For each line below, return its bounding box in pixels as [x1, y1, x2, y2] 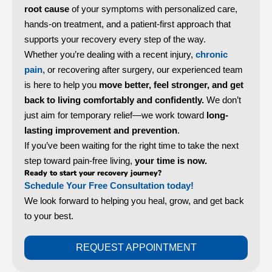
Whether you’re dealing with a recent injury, [24, 49, 195, 59]
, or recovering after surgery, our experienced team [42, 64, 243, 75]
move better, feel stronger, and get [99, 79, 243, 90]
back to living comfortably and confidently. [24, 94, 204, 105]
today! [165, 180, 194, 191]
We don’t [204, 94, 241, 105]
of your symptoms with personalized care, [69, 3, 237, 14]
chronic [195, 49, 228, 59]
